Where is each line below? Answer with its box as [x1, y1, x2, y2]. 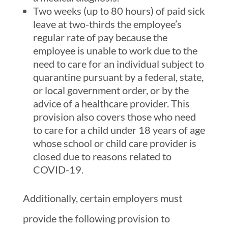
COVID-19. [33, 163, 83, 176]
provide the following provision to [22, 212, 170, 224]
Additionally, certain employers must [22, 191, 182, 204]
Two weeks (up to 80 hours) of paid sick [33, 4, 205, 17]
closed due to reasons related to [33, 150, 172, 162]
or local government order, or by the [33, 83, 189, 96]
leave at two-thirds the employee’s [33, 17, 182, 30]
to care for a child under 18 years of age [33, 123, 205, 136]
